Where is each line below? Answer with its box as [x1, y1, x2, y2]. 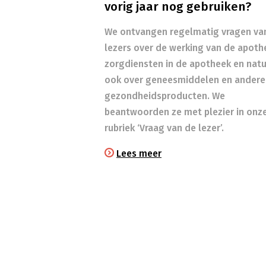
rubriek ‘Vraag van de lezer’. [104, 122, 224, 134]
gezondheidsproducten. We [104, 90, 225, 102]
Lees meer [116, 148, 161, 160]
